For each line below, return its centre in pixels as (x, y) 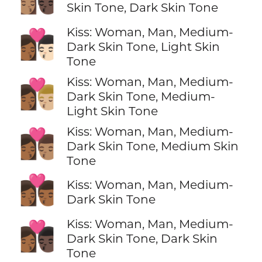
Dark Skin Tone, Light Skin (143, 46)
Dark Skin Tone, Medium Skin (152, 146)
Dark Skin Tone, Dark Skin (142, 238)
